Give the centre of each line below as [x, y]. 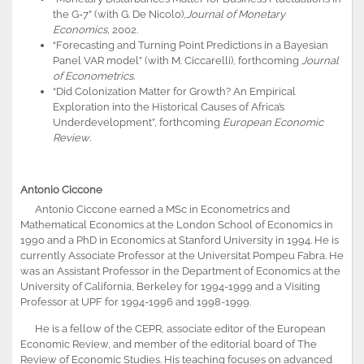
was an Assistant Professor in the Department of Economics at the [180, 271]
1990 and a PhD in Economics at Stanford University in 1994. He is [180, 240]
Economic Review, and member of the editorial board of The [169, 344]
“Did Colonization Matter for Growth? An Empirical [174, 91]
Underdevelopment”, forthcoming [138, 122]
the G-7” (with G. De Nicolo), [119, 14]
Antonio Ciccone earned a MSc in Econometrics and [155, 209]
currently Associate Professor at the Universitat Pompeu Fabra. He [182, 255]
